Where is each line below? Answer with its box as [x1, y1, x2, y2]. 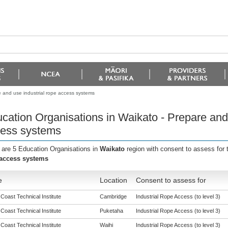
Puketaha [99, 208, 123, 214]
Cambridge [99, 193, 127, 199]
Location [99, 176, 127, 184]
